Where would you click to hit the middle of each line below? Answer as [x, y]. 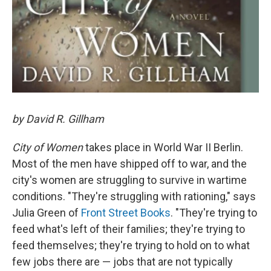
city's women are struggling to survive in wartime [129, 180]
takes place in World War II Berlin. [163, 147]
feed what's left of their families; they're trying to [129, 229]
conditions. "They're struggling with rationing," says [134, 196]
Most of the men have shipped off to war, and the [129, 163]
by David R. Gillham [58, 119]
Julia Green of [47, 212]
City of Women [47, 147]
